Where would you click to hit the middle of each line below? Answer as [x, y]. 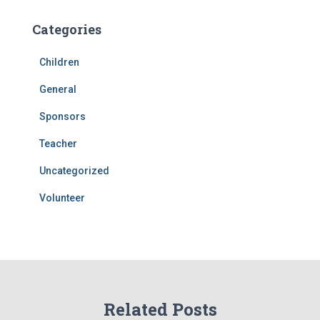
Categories [67, 29]
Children [59, 62]
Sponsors [62, 116]
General [58, 89]
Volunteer [62, 197]
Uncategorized [74, 170]
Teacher [58, 143]
